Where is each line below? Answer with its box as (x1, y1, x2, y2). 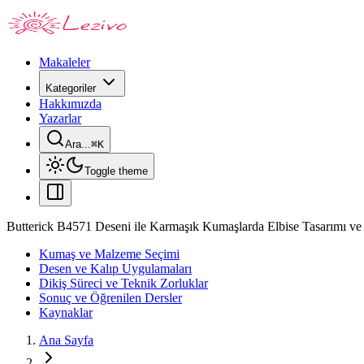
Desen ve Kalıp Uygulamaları (39, 262, 192, 275)
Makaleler (39, 55, 90, 69)
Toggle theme (84, 165, 148, 177)
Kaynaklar (39, 305, 93, 319)
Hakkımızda (39, 97, 102, 110)
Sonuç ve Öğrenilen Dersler (39, 291, 182, 305)
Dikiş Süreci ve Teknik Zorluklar (39, 276, 208, 290)
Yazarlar (39, 111, 81, 125)
